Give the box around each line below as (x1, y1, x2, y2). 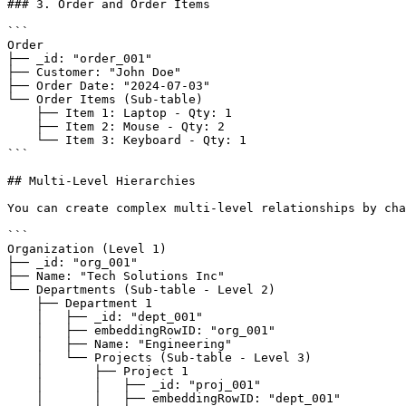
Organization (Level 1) (7, 242, 167, 256)
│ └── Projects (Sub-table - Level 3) (7, 351, 36, 364)
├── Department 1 (7, 296, 36, 310)
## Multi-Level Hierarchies (7, 174, 196, 188)
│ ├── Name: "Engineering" (7, 337, 36, 351)
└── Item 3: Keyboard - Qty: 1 (7, 133, 36, 147)
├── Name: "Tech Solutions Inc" (7, 269, 225, 283)
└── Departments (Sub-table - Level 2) (7, 283, 275, 296)
